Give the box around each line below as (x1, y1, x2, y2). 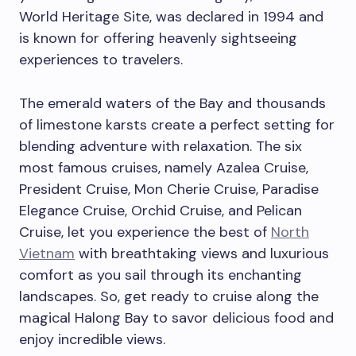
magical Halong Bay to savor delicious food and (19, 308, 334, 328)
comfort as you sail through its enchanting (19, 265, 302, 285)
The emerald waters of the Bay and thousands (19, 94, 326, 114)
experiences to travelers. (19, 50, 183, 70)
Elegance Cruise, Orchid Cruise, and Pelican (19, 201, 302, 221)
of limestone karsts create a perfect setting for (19, 115, 335, 135)
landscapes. (19, 287, 96, 307)
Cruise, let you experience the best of (19, 222, 271, 242)
